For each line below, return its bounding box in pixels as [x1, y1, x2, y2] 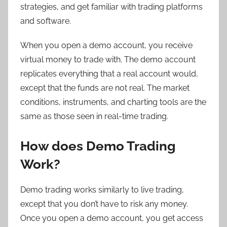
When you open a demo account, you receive [20, 40, 193, 50]
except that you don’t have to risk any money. [20, 199, 188, 209]
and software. [20, 16, 71, 26]
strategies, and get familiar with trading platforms [20, 2, 203, 12]
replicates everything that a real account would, [20, 68, 198, 79]
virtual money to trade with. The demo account [20, 54, 196, 64]
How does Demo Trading [20, 138, 175, 154]
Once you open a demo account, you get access [20, 213, 203, 223]
